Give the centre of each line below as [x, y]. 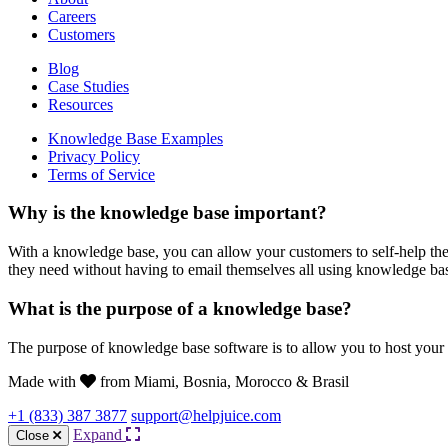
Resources [80, 104]
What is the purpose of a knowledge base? [180, 308]
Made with [44, 381]
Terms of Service [101, 174]
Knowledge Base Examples [135, 138]
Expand [99, 434]
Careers [72, 16]
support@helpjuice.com [206, 415]
